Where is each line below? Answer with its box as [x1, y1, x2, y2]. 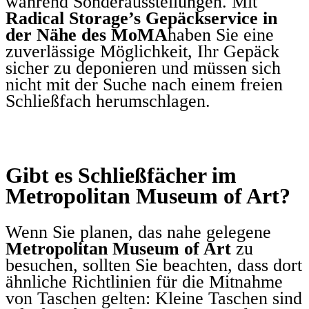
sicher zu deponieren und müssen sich [6, 58, 281, 79]
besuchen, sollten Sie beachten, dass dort [6, 255, 302, 275]
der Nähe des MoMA [6, 25, 168, 46]
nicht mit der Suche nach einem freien [6, 74, 283, 95]
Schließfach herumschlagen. [6, 91, 210, 112]
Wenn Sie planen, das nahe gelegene [6, 221, 271, 242]
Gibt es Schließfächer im [6, 163, 237, 188]
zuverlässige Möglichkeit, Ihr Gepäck [6, 41, 279, 62]
